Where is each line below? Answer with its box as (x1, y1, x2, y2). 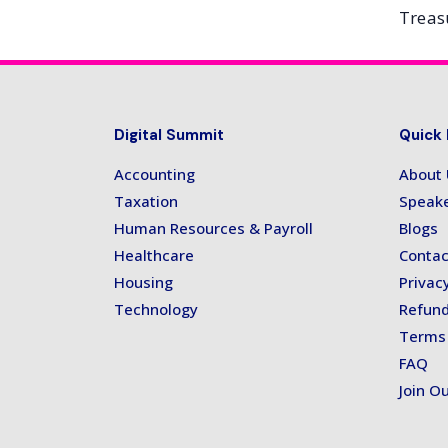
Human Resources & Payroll (114, 218, 313, 239)
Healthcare (114, 245, 194, 266)
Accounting (114, 164, 195, 185)
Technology (114, 299, 198, 320)
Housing (114, 272, 173, 293)
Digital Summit (114, 125, 224, 146)
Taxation (114, 191, 178, 212)
